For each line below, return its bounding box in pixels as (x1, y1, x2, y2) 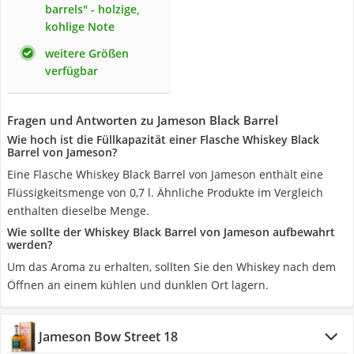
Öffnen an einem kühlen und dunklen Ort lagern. (7, 277, 269, 292)
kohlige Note (45, 19, 115, 34)
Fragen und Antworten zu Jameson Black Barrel (7, 112, 278, 128)
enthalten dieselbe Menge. (7, 203, 149, 218)
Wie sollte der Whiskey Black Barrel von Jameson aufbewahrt (7, 224, 335, 239)
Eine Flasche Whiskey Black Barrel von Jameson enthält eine (7, 167, 323, 182)
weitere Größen (45, 46, 129, 61)
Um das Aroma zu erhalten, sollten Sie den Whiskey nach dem (7, 259, 336, 274)
